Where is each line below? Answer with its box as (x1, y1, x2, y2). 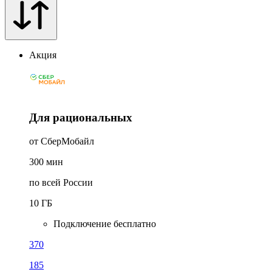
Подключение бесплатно (53, 218, 156, 229)
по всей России (29, 177, 93, 188)
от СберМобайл (29, 135, 94, 146)
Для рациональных (29, 111, 132, 124)
